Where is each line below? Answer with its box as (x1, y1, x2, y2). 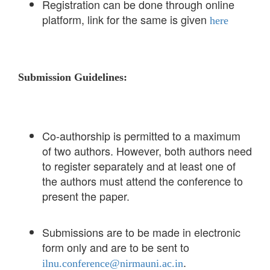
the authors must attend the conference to (42, 173, 243, 189)
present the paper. (42, 188, 130, 204)
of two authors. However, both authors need (42, 143, 252, 159)
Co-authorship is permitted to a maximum (42, 128, 240, 144)
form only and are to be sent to (42, 239, 189, 256)
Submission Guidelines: (18, 71, 130, 84)
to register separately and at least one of (42, 158, 236, 174)
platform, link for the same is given (42, 11, 210, 28)
